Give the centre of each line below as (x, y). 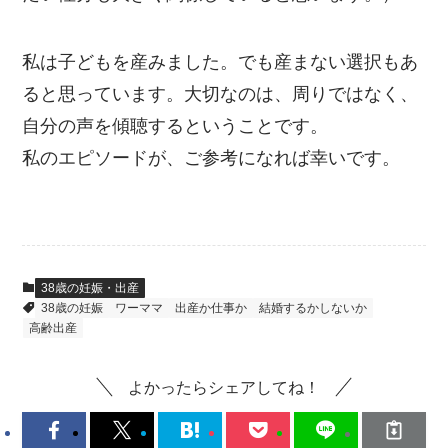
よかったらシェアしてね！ (224, 386)
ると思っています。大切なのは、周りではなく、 (220, 93)
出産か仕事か (211, 308)
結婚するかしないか (313, 308)
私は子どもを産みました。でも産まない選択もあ (220, 61)
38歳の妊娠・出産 (90, 288)
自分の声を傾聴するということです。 (175, 125)
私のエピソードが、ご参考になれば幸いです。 (211, 157)
